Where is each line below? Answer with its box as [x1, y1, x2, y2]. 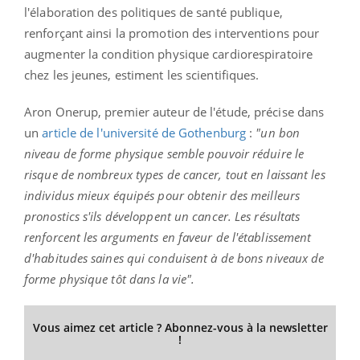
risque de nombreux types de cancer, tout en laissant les [24, 166, 325, 182]
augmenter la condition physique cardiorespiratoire [24, 45, 313, 62]
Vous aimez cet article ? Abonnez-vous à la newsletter [32, 319, 328, 335]
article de [42, 124, 97, 141]
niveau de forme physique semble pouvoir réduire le [24, 145, 305, 162]
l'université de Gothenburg [96, 124, 247, 141]
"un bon [256, 124, 301, 141]
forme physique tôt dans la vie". [24, 270, 195, 287]
